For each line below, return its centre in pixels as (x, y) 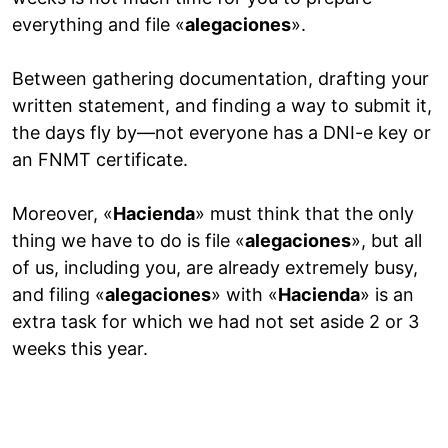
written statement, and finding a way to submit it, (222, 106)
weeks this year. (80, 349)
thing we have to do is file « (128, 241)
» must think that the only (304, 214)
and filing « (58, 295)
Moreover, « (62, 214)
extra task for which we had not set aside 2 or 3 (215, 322)
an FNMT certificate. (100, 160)
